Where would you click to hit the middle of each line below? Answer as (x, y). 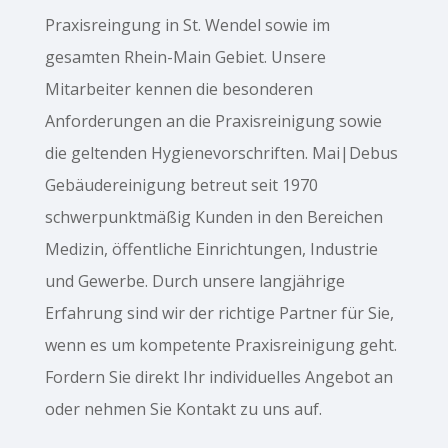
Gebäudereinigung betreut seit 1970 (181, 185)
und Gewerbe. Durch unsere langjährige (194, 281)
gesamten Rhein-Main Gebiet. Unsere (185, 57)
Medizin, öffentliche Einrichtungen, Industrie (211, 249)
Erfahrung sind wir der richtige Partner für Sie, (219, 313)
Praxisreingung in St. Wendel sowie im (187, 25)
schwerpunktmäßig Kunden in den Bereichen (213, 217)
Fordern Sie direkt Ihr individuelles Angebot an (218, 377)
